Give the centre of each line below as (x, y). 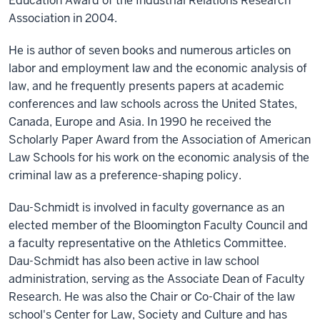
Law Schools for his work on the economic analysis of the (159, 157)
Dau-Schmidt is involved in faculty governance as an (146, 207)
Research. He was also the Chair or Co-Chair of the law (152, 297)
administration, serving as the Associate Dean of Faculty (157, 279)
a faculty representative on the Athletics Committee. (147, 243)
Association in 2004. (63, 18)
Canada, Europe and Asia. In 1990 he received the (140, 122)
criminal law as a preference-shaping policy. (125, 175)
